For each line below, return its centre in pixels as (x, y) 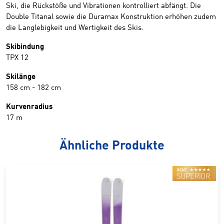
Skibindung (25, 47)
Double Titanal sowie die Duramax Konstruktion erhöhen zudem (111, 17)
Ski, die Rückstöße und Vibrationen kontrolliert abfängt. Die (103, 6)
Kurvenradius (29, 107)
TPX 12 (17, 58)
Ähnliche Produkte (112, 146)
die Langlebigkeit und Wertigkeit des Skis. (75, 28)
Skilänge (21, 77)
